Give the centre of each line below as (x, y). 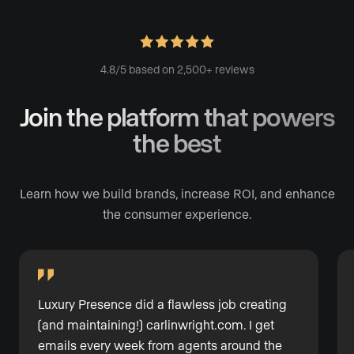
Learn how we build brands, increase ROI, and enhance (177, 194)
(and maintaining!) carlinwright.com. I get (156, 325)
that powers (267, 116)
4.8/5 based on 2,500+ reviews (177, 69)
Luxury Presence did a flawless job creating (162, 304)
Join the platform (109, 116)
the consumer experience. (177, 214)
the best (177, 142)
